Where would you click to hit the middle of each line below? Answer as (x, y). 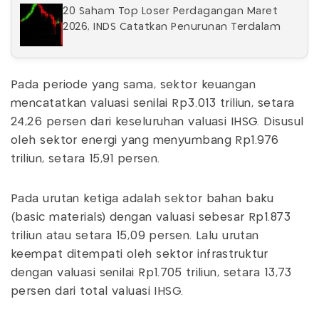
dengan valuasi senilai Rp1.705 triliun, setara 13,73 (151, 273)
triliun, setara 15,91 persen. (88, 159)
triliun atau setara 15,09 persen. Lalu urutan (135, 236)
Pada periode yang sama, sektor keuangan (134, 85)
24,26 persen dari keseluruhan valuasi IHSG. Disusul (157, 122)
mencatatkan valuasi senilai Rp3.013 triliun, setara (153, 104)
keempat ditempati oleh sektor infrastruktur (140, 255)
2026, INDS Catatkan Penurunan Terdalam (172, 27)
